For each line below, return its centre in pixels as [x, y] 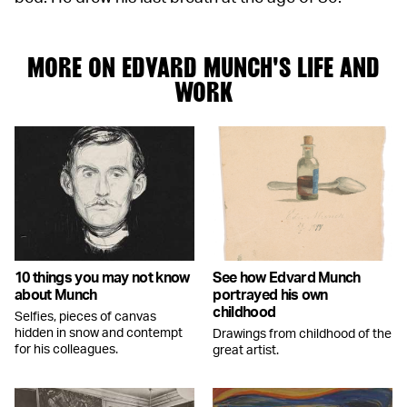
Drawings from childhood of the [303, 335]
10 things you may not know [102, 278]
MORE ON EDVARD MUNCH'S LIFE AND [203, 67]
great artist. [246, 351]
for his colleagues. [66, 350]
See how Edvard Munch [287, 278]
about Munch [56, 296]
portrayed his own [270, 296]
